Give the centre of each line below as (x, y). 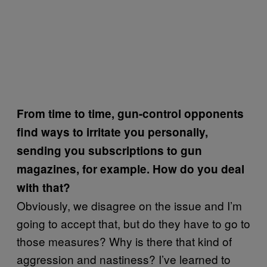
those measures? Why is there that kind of (124, 241)
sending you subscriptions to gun (109, 150)
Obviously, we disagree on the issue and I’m (129, 205)
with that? (44, 187)
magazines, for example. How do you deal (131, 169)
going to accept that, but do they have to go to (133, 223)
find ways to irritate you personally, (112, 132)
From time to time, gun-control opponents (130, 113)
